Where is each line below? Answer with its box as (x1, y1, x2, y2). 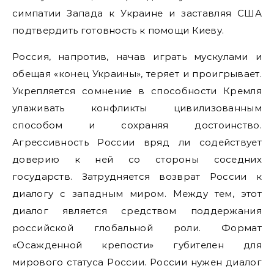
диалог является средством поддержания (12, 205, 262, 217)
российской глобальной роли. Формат (12, 222, 262, 234)
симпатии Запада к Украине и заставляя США (12, 7, 262, 19)
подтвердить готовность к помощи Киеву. (12, 24, 224, 36)
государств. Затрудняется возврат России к (12, 171, 262, 182)
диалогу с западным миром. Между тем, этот (12, 188, 262, 199)
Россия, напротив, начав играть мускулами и (12, 51, 262, 62)
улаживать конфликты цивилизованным (12, 102, 262, 114)
